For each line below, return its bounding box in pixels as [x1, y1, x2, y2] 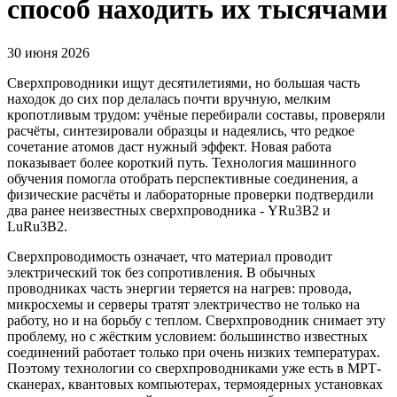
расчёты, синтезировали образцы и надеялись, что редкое [7, 122, 354, 138]
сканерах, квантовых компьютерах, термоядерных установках [7, 376, 383, 392]
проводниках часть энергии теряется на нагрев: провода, [7, 280, 352, 296]
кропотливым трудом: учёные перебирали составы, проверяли [7, 106, 385, 122]
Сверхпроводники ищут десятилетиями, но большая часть [7, 74, 360, 90]
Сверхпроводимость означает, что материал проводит [7, 248, 332, 264]
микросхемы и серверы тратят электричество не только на [7, 296, 360, 312]
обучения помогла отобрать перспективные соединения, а [7, 170, 358, 186]
